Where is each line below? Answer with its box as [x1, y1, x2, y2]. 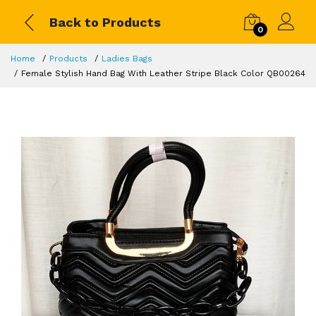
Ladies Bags [102, 54, 152, 63]
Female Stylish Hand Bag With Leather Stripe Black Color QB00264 [21, 68, 305, 78]
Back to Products [49, 14, 161, 30]
